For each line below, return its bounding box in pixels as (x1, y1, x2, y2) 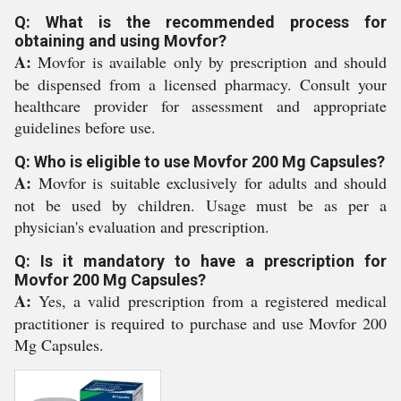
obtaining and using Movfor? (14, 31, 226, 50)
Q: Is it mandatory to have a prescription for (14, 252, 387, 270)
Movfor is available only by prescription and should (31, 51, 387, 73)
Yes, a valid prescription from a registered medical (31, 290, 387, 311)
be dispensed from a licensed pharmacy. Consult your (14, 73, 387, 95)
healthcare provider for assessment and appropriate (14, 95, 387, 116)
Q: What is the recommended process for (14, 13, 387, 31)
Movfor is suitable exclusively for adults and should (31, 172, 387, 193)
